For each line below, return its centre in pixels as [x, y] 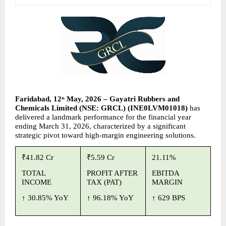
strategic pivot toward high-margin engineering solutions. [105, 135]
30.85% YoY [48, 198]
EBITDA [165, 173]
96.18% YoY [113, 198]
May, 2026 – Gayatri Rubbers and [122, 99]
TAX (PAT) [104, 182]
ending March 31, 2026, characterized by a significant [100, 126]
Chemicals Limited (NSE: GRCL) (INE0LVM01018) [102, 108]
